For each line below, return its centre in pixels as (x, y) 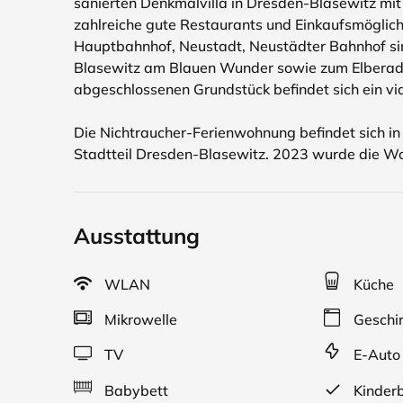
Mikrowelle (139, 319)
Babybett (134, 390)
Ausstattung (137, 236)
